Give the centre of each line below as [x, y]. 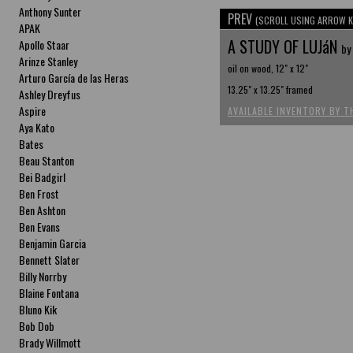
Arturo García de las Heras [74, 78]
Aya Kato [37, 127]
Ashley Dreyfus [50, 94]
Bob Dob [37, 326]
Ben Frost [39, 193]
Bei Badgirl [43, 177]
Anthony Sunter [50, 11]
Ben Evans [40, 227]
